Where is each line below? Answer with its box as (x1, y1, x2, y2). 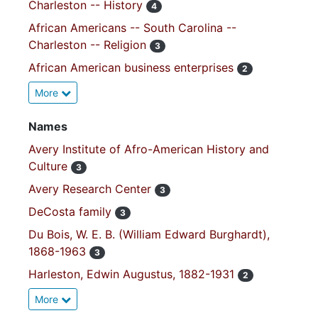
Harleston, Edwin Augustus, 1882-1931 (28, 267, 238, 281)
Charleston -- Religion (28, 38, 150, 52)
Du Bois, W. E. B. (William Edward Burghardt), (28, 227, 270, 241)
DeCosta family (28, 204, 115, 219)
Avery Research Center (28, 182, 155, 196)
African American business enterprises (28, 60, 237, 75)
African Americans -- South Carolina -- (28, 21, 236, 35)
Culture (28, 159, 71, 173)
